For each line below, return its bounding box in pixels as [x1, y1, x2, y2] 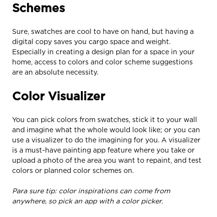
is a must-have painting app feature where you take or [12, 146, 195, 154]
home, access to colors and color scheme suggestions [12, 58, 193, 65]
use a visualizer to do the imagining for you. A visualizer [12, 136, 201, 143]
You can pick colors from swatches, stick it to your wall [12, 115, 197, 123]
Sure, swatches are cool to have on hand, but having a [12, 27, 194, 35]
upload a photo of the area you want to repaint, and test [12, 156, 201, 164]
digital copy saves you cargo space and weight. [12, 37, 170, 45]
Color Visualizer [12, 89, 105, 102]
